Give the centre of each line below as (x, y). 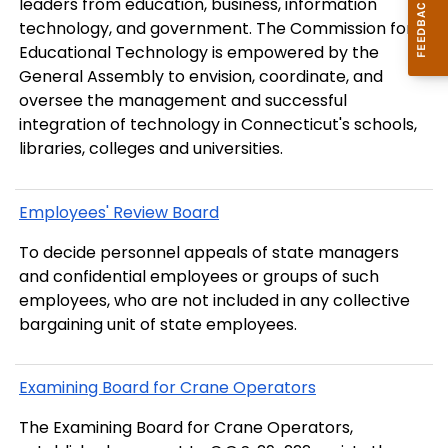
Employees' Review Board (119, 212)
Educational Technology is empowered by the (199, 53)
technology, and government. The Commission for (216, 29)
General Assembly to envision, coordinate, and (201, 77)
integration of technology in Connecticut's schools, (218, 125)
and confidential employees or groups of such (199, 276)
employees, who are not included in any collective (214, 300)
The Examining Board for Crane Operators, (186, 428)
